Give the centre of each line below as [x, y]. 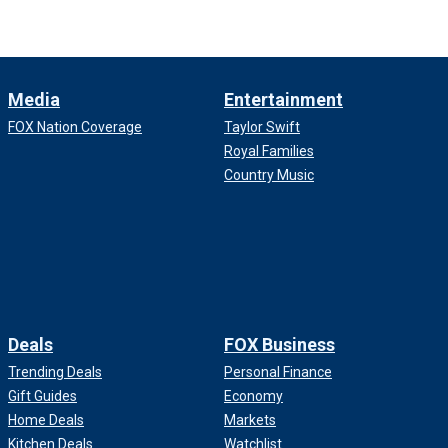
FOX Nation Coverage [75, 127]
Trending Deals [55, 372]
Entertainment [283, 100]
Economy [253, 396]
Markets [250, 420]
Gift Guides [42, 396]
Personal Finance [278, 372]
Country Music [269, 175]
